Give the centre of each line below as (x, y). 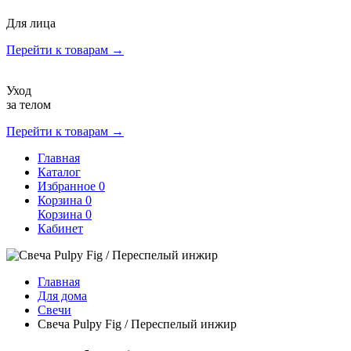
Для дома (62, 296)
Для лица (31, 23)
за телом (29, 105)
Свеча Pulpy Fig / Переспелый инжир (137, 324)
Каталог (59, 172)
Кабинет (60, 228)
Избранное (68, 186)
